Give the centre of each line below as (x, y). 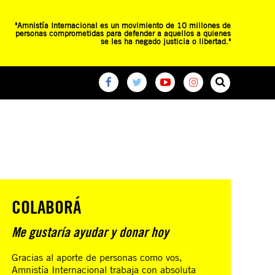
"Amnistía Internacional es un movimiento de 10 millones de (123, 25)
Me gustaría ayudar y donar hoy (91, 232)
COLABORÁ (47, 207)
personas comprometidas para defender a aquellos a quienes (123, 33)
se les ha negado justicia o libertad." (166, 41)
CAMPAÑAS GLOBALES (126, 114)
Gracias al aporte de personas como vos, (97, 257)
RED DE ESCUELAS (45, 114)
